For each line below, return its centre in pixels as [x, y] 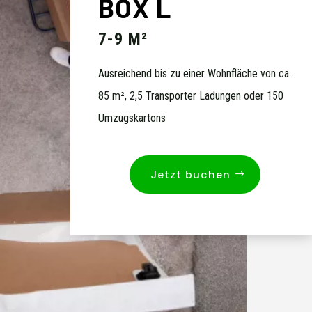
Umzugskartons [132, 118]
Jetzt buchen [190, 174]
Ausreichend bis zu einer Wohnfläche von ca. [194, 73]
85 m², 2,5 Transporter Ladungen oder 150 [190, 95]
